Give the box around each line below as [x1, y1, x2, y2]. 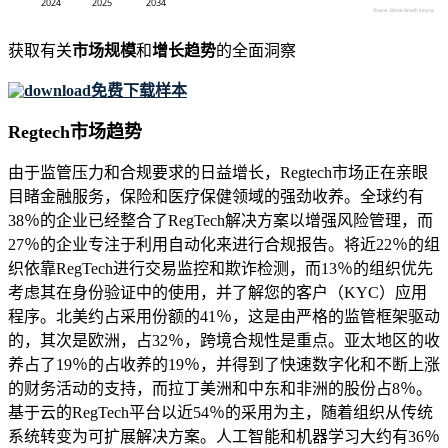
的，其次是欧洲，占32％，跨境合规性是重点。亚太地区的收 [8, 332, 440, 350]
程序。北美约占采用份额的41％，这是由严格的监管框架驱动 [8, 308, 440, 326]
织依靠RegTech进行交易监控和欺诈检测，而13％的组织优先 [8, 260, 433, 278]
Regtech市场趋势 [8, 122, 142, 143]
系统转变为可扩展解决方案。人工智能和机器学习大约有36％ [8, 428, 440, 446]
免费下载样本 [91, 82, 187, 100]
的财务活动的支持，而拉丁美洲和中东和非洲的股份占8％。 [8, 380, 432, 398]
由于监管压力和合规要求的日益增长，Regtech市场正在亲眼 [8, 164, 428, 182]
